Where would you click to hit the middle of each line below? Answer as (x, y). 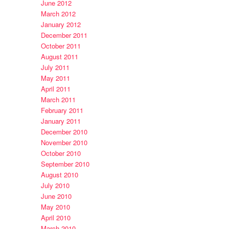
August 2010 (59, 175)
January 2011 (61, 121)
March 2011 (58, 100)
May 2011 (55, 78)
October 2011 (61, 46)
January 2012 (61, 25)
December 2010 (64, 132)
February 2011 (62, 110)
